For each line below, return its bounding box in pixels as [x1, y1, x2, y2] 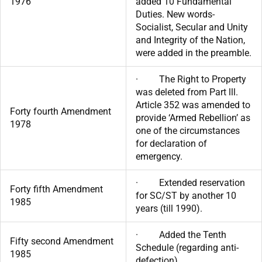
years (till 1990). [136, 202, 202, 214]
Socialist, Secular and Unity [136, 21, 248, 33]
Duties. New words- [136, 8, 215, 20]
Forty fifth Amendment [10, 183, 103, 195]
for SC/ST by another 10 [136, 189, 236, 201]
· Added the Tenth [136, 229, 226, 240]
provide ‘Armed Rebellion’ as [136, 112, 250, 123]
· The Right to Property [136, 73, 246, 85]
